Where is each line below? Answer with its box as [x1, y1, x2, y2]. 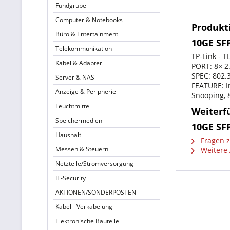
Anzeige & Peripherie [55, 87, 116, 96]
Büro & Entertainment [55, 30, 118, 39]
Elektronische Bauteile [55, 217, 119, 225]
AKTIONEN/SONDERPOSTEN [55, 188, 136, 197]
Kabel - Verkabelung [55, 202, 112, 211]
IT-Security [55, 174, 86, 182]
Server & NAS [55, 73, 94, 82]
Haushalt [55, 130, 81, 139]
